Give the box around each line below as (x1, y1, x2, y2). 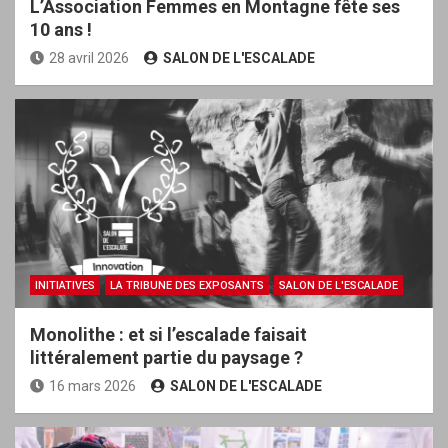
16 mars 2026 (49, 377, 136, 394)
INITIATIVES (35, 278, 95, 292)
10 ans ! (30, 18, 96, 40)
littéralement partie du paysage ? (30, 346, 307, 368)
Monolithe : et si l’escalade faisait (30, 323, 307, 345)
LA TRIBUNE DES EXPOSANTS (110, 278, 264, 292)
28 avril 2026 (49, 49, 129, 66)
